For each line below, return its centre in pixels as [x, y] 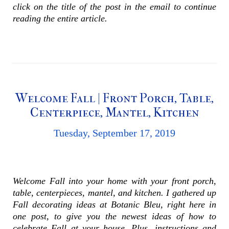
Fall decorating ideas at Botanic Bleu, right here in [114, 204]
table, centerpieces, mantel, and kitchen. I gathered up [114, 192]
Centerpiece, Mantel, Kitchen [114, 112]
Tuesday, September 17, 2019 [114, 133]
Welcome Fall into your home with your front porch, [114, 181]
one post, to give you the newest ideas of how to [114, 216]
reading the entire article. [61, 19]
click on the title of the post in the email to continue [114, 7]
